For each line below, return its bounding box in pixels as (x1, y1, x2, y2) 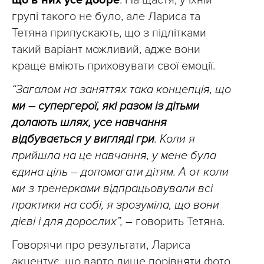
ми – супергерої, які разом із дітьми (12, 99, 199, 113)
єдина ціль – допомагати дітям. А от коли (12, 165, 229, 179)
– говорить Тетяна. (126, 214, 225, 229)
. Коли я (154, 132, 195, 146)
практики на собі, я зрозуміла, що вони (12, 198, 219, 212)
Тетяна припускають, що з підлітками (12, 26, 206, 40)
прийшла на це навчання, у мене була (12, 148, 216, 163)
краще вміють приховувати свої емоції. (12, 59, 215, 73)
